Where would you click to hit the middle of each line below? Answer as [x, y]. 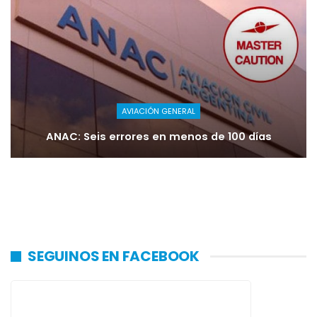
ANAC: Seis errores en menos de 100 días [158, 137]
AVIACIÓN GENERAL [158, 111]
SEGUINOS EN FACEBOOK [114, 257]
